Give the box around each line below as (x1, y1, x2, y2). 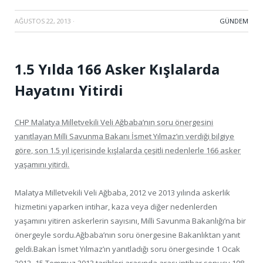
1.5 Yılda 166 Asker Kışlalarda (15, 59, 220, 79)
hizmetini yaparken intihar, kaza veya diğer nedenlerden (15, 201, 217, 212)
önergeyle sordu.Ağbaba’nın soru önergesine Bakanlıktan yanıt (15, 229, 240, 240)
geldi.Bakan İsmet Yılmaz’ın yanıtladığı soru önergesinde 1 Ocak (15, 243, 240, 254)
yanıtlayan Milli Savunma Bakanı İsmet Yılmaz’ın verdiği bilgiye (15, 130, 234, 141)
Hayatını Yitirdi (15, 80, 123, 100)
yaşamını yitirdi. (15, 159, 69, 170)
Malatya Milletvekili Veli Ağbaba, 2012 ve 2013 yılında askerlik (15, 187, 230, 198)
